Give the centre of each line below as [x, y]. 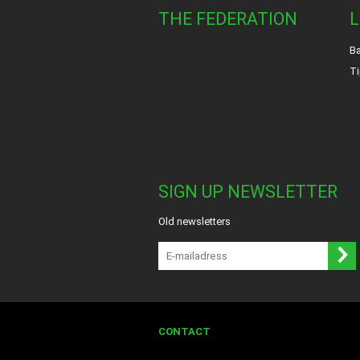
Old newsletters [194, 221]
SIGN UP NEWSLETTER [248, 192]
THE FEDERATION [228, 19]
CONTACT [184, 331]
